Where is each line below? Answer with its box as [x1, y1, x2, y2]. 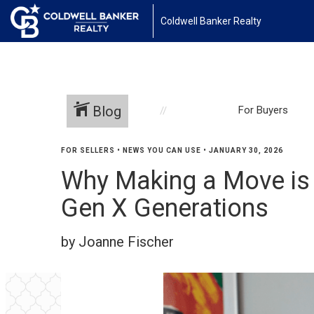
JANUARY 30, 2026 [209, 146, 283, 154]
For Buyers [238, 103, 289, 116]
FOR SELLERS [61, 146, 115, 154]
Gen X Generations [61, 193, 268, 223]
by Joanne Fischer [61, 233, 174, 250]
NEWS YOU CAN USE [123, 146, 201, 154]
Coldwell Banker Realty [160, 15, 261, 27]
